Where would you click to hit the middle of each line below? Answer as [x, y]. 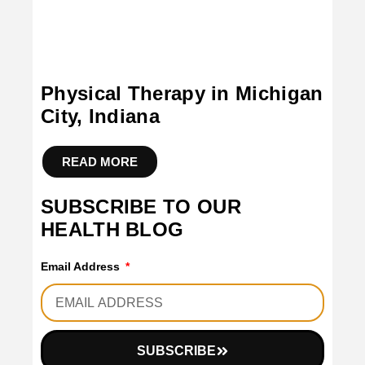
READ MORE [100, 162]
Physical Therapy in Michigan [182, 94]
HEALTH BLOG [112, 230]
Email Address [82, 267]
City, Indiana [100, 117]
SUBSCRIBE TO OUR [141, 207]
